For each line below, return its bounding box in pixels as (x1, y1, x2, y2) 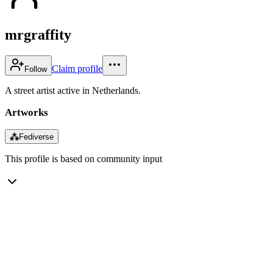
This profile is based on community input (5, 153, 162, 164)
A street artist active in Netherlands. (5, 85, 141, 96)
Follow (24, 64, 47, 74)
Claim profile (52, 63, 102, 74)
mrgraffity (5, 26, 71, 43)
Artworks (5, 106, 48, 118)
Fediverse (19, 132, 54, 141)
